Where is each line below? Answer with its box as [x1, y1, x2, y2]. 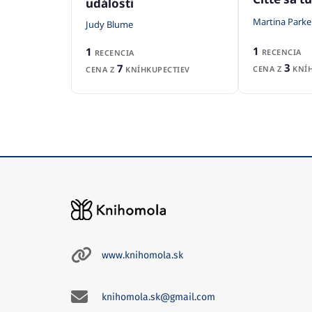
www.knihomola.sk [102, 249, 183, 261]
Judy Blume [86, 17, 133, 31]
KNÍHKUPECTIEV [123, 63, 190, 75]
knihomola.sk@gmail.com [102, 290, 215, 303]
